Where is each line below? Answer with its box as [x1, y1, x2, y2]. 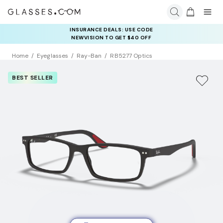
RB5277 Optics [110, 52, 153, 60]
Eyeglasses [37, 52, 68, 60]
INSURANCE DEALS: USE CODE [70, 26, 153, 33]
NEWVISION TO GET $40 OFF [71, 34, 152, 41]
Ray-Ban [76, 52, 102, 60]
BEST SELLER [12, 74, 53, 82]
